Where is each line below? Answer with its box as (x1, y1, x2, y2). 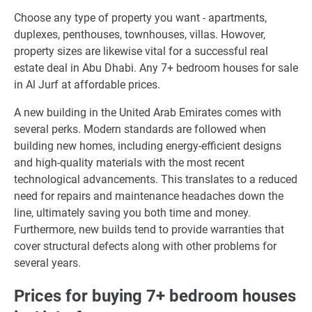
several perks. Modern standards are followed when (14, 122, 266, 136)
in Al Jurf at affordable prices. (14, 77, 160, 91)
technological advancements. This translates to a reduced (14, 172, 297, 186)
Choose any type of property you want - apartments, (14, 10, 267, 24)
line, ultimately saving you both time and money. (14, 205, 251, 219)
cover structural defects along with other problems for (14, 239, 276, 253)
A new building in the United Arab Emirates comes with (14, 105, 281, 119)
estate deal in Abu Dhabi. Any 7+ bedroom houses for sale (14, 61, 298, 75)
